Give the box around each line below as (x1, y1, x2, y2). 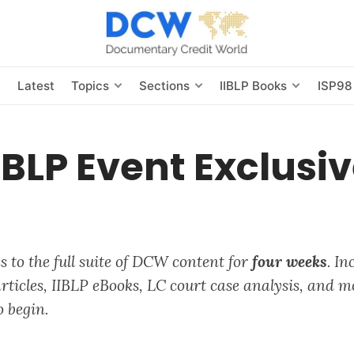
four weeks (252, 251, 328, 271)
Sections (139, 77, 190, 93)
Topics (70, 77, 109, 93)
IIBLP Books (220, 77, 288, 93)
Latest (17, 77, 55, 93)
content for (168, 251, 253, 271)
